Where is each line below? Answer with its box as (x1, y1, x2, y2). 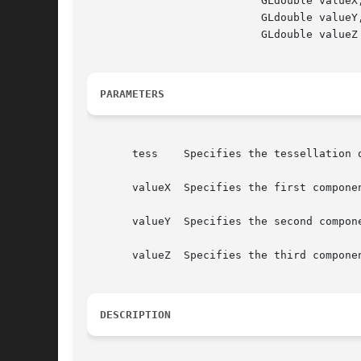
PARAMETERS (100, 88, 164, 101)
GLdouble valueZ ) (87, 28, 242, 41)
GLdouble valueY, (87, 11, 242, 24)
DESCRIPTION (100, 309, 171, 322)
